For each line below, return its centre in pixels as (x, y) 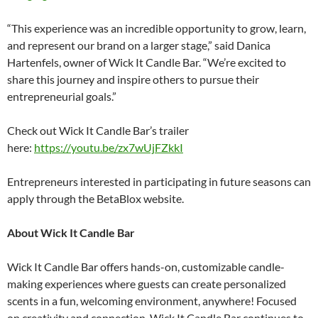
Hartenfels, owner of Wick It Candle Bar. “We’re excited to (147, 62)
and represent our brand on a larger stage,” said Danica (139, 45)
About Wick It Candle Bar (71, 233)
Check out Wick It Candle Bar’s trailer (98, 131)
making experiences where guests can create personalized (147, 284)
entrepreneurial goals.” (62, 97)
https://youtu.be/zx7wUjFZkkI (109, 148)
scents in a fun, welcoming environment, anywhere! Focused (152, 301)
